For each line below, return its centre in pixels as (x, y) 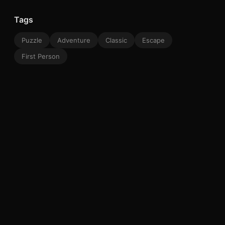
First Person (41, 56)
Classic (116, 40)
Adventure (74, 40)
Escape (153, 40)
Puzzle (32, 40)
